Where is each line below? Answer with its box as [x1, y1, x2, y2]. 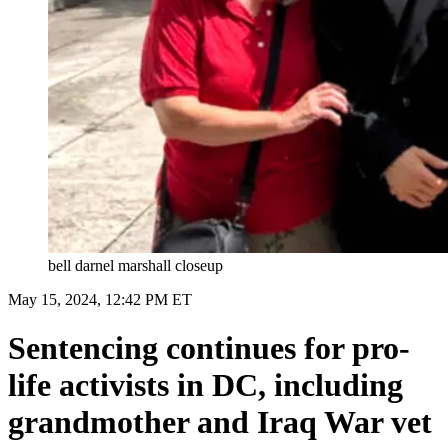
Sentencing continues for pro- [8, 330, 410, 367]
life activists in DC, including [8, 367, 403, 404]
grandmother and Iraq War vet [8, 404, 432, 441]
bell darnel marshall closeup [48, 256, 223, 274]
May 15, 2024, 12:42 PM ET [8, 290, 192, 308]
